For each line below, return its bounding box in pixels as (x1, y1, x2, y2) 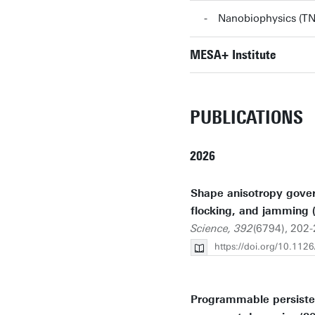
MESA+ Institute (190, 46, 276, 63)
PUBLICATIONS (190, 106, 303, 129)
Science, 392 (191, 222, 253, 235)
